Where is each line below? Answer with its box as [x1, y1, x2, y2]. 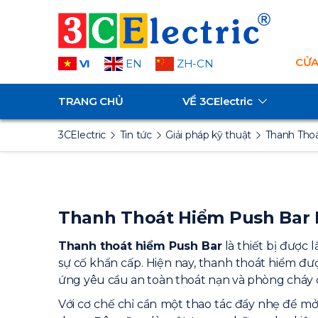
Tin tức [119, 128, 152, 141]
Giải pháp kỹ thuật [165, 128, 251, 141]
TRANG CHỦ [58, 94, 124, 108]
